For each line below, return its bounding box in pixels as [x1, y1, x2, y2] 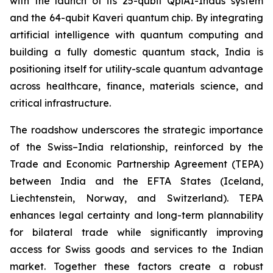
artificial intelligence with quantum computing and [10, 29, 263, 41]
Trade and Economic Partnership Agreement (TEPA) [10, 158, 263, 170]
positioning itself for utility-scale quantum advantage [10, 63, 263, 75]
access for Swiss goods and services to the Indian [10, 243, 263, 255]
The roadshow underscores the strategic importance [10, 124, 263, 136]
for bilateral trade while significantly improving [10, 226, 263, 238]
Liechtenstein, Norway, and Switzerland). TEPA [10, 192, 263, 204]
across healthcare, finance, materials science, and [10, 80, 263, 92]
